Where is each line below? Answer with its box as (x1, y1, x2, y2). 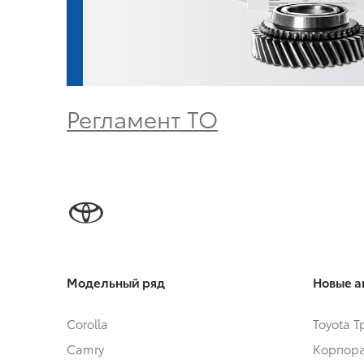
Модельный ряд (67, 273, 165, 292)
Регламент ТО (67, 102, 218, 134)
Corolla (67, 314, 108, 333)
